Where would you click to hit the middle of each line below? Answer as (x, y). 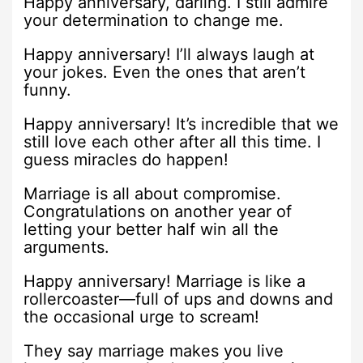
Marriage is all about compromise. (153, 193)
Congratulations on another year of (158, 211)
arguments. (67, 247)
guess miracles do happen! (126, 159)
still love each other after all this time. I (173, 141)
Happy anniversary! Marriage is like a (165, 281)
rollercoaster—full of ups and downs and (179, 299)
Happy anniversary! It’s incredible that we (181, 124)
